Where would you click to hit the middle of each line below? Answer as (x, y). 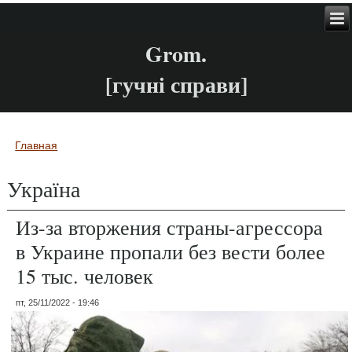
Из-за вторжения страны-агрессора (170, 227)
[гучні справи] (176, 85)
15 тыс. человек (85, 275)
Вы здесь (49, 159)
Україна (44, 188)
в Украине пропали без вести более (171, 251)
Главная (37, 145)
